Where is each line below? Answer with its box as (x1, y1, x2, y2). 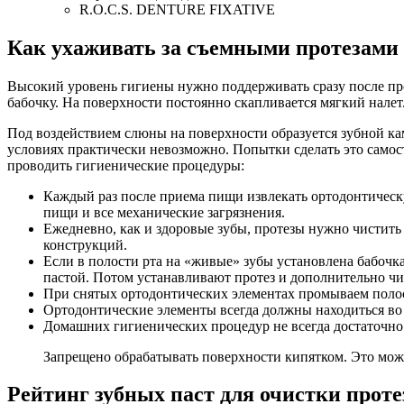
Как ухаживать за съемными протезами (7, 35, 399, 60)
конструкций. (43, 236, 127, 252)
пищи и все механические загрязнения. (43, 204, 285, 220)
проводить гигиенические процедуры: (7, 157, 244, 173)
